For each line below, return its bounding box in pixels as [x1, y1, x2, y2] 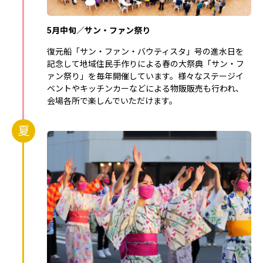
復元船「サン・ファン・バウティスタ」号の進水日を [47, 46, 244, 56]
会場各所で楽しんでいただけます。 [47, 96, 177, 106]
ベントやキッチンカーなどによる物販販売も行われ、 [47, 83, 244, 93]
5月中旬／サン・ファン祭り [47, 25, 150, 35]
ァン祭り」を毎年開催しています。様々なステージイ [47, 71, 244, 81]
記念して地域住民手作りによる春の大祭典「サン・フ [47, 59, 244, 69]
